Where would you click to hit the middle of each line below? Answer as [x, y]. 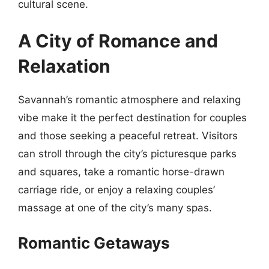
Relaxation [64, 66]
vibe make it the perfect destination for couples [132, 118]
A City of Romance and [118, 41]
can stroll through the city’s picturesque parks [127, 154]
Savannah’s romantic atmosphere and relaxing [129, 100]
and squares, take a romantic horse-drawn [121, 172]
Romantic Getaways [94, 243]
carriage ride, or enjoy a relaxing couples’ [116, 190]
